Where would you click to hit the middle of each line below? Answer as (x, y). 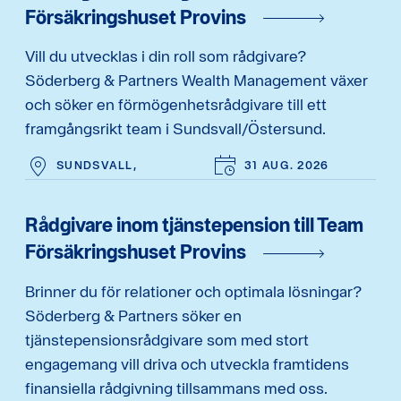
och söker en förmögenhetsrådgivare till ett (176, 105)
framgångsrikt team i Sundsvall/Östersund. (175, 129)
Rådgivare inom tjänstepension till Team (194, 225)
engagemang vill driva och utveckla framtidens (187, 363)
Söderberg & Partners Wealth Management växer (196, 81)
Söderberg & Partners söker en (133, 315)
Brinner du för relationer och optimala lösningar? (193, 291)
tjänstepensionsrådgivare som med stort (167, 339)
